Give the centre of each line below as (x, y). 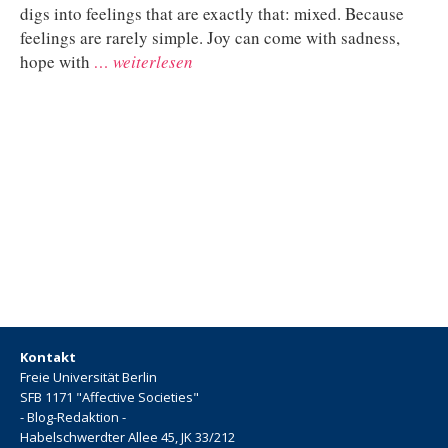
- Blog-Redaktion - (73, 417)
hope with (55, 62)
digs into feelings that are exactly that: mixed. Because (212, 14)
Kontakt (48, 357)
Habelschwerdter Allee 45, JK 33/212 (127, 437)
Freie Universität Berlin (88, 377)
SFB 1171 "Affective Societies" (109, 397)
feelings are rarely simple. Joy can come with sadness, (210, 38)
